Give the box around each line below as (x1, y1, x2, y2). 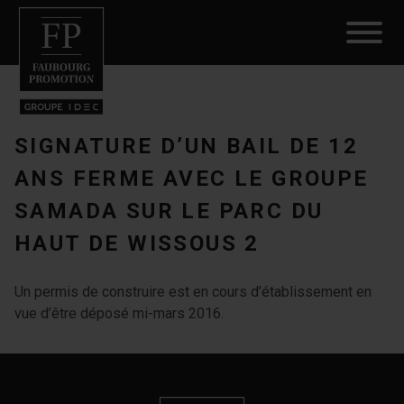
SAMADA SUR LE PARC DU (14, 198, 324, 224)
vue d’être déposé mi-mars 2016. (14, 305, 224, 322)
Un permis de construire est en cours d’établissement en (14, 283, 372, 300)
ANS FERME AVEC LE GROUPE (14, 166, 369, 191)
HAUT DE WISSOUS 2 (14, 231, 260, 256)
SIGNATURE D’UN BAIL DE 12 (14, 133, 358, 159)
